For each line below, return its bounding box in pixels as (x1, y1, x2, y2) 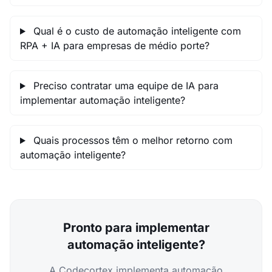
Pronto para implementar (63, 220, 209, 235)
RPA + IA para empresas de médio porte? (20, 39, 209, 52)
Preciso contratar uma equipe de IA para (30, 80, 219, 92)
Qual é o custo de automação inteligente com (30, 25, 241, 37)
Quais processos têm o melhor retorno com (30, 134, 233, 146)
